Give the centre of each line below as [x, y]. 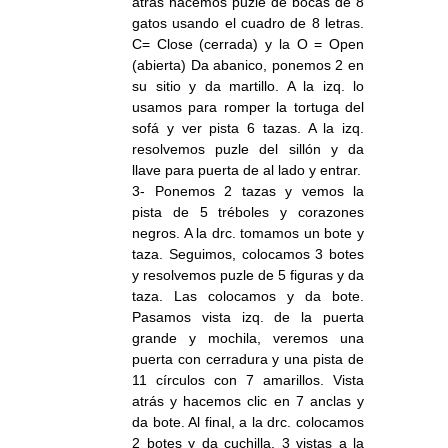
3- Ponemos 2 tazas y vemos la [248, 191]
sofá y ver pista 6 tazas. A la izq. [248, 128]
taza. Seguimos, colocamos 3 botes [248, 254]
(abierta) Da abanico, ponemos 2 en [248, 65]
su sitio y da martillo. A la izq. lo [248, 86]
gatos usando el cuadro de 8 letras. [248, 23]
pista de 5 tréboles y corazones [248, 212]
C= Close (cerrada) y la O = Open [248, 44]
